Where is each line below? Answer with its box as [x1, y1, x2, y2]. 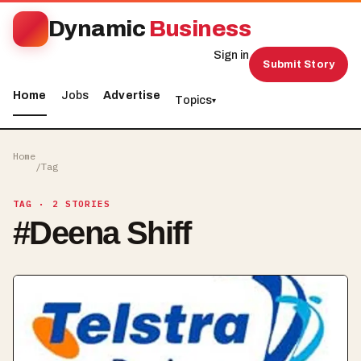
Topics [175, 93, 213, 106]
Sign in [214, 49, 250, 61]
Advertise [103, 89, 161, 102]
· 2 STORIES [32, 198, 111, 210]
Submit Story [263, 58, 334, 70]
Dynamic [48, 16, 146, 41]
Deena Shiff [29, 215, 191, 251]
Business [145, 16, 251, 41]
